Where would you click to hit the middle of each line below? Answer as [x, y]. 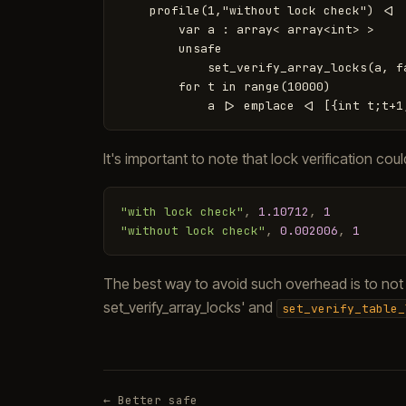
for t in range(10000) [226, 87]
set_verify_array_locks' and [190, 307]
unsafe [171, 48]
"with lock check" [182, 212]
